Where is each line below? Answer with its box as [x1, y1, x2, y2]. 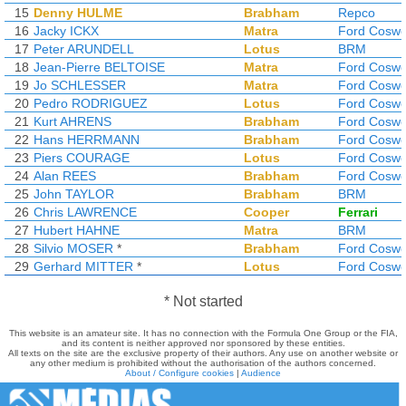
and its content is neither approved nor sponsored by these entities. [61, 338, 345, 348]
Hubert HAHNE [34, 223, 120, 237]
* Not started [163, 294, 243, 309]
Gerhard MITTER [34, 259, 133, 274]
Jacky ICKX [34, 24, 99, 38]
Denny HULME [34, 5, 122, 20]
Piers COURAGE [34, 150, 130, 165]
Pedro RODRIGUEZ [34, 96, 148, 111]
